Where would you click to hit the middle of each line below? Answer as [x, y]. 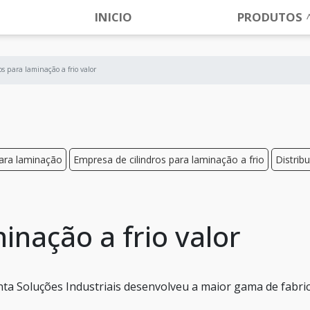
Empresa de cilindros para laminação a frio [169, 159]
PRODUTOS [270, 17]
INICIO [113, 17]
